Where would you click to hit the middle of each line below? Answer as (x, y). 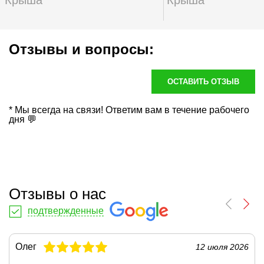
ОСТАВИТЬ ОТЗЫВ (203, 82)
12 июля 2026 (222, 247)
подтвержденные (66, 211)
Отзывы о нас (57, 194)
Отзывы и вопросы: (81, 49)
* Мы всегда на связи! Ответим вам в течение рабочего (129, 110)
